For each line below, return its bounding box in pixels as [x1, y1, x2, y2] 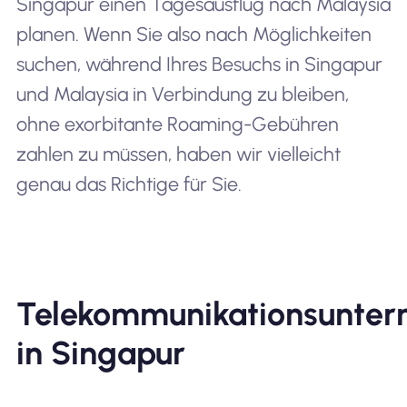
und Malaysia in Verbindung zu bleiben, [15, 83, 349, 105]
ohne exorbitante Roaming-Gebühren [15, 113, 339, 135]
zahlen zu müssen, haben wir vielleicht [15, 143, 341, 165]
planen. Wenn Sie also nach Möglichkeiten [15, 23, 372, 45]
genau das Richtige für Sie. [15, 173, 242, 195]
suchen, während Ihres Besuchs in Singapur [15, 53, 382, 75]
